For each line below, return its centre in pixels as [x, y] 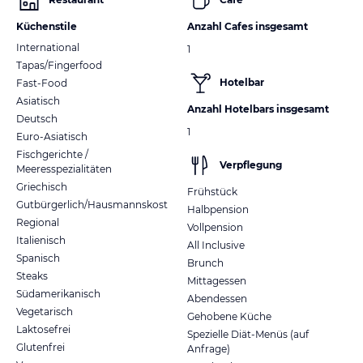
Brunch [205, 263]
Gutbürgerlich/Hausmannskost [92, 204]
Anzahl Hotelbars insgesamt [258, 109]
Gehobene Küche [229, 316]
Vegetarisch [45, 311]
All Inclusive [216, 245]
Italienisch [41, 240]
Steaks [32, 275]
